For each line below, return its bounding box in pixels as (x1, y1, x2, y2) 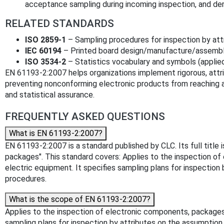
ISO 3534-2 (25, 56, 66, 66)
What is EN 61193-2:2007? (9, 128, 102, 138)
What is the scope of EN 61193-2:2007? (9, 194, 150, 204)
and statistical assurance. (5, 89, 94, 99)
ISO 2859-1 (25, 34, 66, 44)
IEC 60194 (25, 45, 61, 55)
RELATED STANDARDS (5, 17, 114, 29)
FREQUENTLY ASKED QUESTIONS (5, 110, 165, 122)
